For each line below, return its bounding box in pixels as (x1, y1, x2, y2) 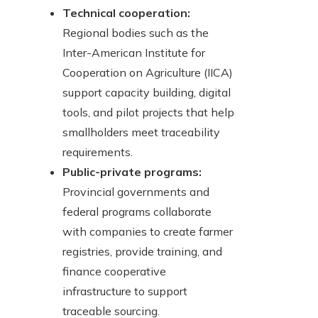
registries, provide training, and (62, 244, 222, 259)
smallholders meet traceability (62, 125, 220, 140)
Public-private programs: (62, 165, 202, 180)
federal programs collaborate (62, 204, 212, 219)
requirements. (62, 145, 133, 160)
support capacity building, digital (62, 85, 231, 100)
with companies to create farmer (62, 224, 233, 239)
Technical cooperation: (62, 6, 190, 21)
